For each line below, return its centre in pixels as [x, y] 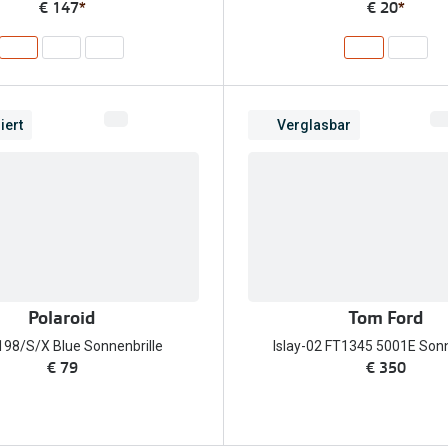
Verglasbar [314, 124]
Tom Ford [385, 318]
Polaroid [61, 318]
